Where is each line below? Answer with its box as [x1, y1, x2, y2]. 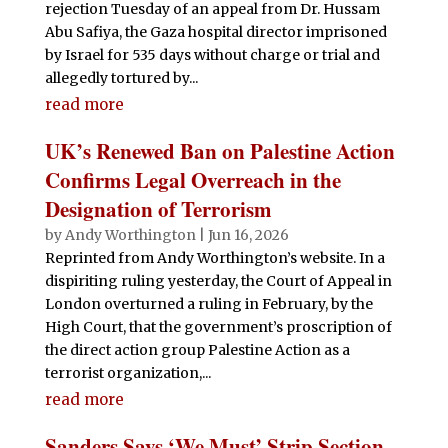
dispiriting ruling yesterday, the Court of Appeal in [44, 271, 392, 290]
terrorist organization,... [44, 363, 211, 382]
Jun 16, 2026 [207, 225, 289, 244]
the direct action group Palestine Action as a [44, 340, 350, 359]
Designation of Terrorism [44, 193, 272, 224]
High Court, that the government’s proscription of [44, 317, 392, 336]
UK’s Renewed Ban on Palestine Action [44, 135, 395, 166]
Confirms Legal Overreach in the [44, 164, 341, 195]
